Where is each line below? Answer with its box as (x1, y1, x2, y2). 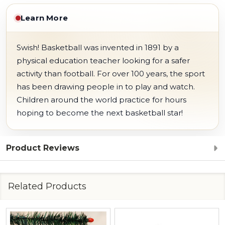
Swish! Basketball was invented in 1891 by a (17, 43, 179, 52)
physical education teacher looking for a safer (17, 56, 190, 65)
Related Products (8, 181, 86, 192)
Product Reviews (6, 143, 79, 153)
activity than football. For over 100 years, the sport (17, 69, 205, 78)
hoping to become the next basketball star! (17, 108, 183, 118)
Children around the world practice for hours (17, 95, 186, 104)
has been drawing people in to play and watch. (17, 82, 195, 91)
